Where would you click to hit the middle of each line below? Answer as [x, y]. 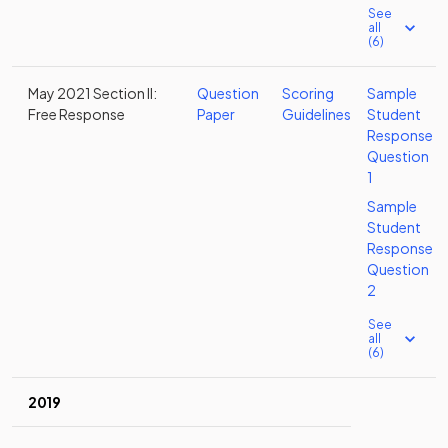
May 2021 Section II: [92, 93]
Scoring [308, 93]
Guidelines [316, 114]
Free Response [76, 114]
